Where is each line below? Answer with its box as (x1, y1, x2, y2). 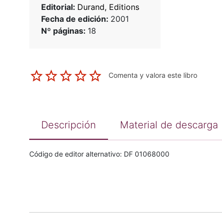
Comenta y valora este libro (108, 71, 197, 80)
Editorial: (41, 2, 77, 12)
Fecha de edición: (41, 14, 111, 24)
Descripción (41, 119, 96, 131)
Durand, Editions (77, 2, 139, 12)
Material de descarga (119, 119, 218, 131)
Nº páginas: (41, 26, 88, 36)
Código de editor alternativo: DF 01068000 (29, 150, 169, 159)
